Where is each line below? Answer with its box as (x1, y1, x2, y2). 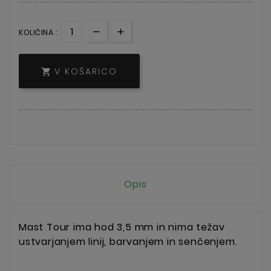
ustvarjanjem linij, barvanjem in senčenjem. (19, 235, 238, 249)
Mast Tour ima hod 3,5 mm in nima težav (19, 220, 225, 235)
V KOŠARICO (54, 65, 117, 78)
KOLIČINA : (19, 27, 57, 38)
